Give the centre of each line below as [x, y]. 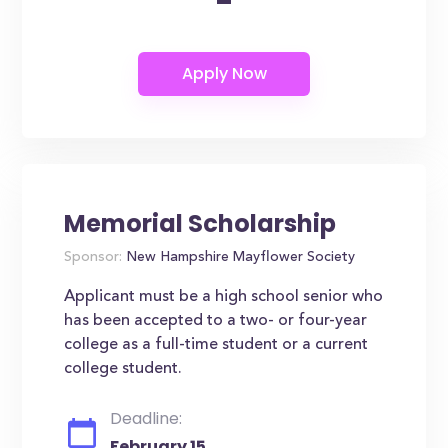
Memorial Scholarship [200, 223]
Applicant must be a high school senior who [224, 297]
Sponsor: [93, 258]
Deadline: [146, 418]
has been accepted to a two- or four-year [216, 321]
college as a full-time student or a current [216, 345]
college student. [123, 369]
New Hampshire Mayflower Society [239, 258]
